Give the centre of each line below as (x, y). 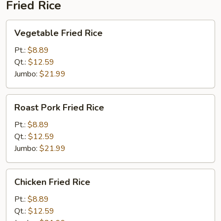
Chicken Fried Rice (52, 182)
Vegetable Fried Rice (58, 33)
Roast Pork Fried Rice (59, 108)
